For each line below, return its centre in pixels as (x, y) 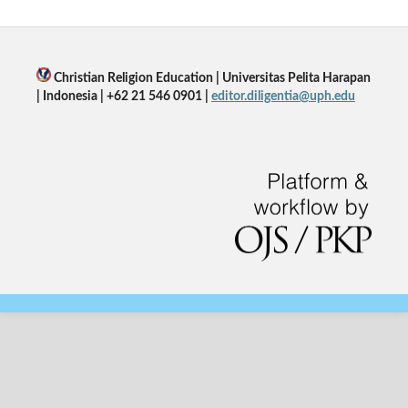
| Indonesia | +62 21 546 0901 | (123, 96)
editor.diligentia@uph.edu (283, 96)
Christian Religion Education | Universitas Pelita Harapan (210, 78)
